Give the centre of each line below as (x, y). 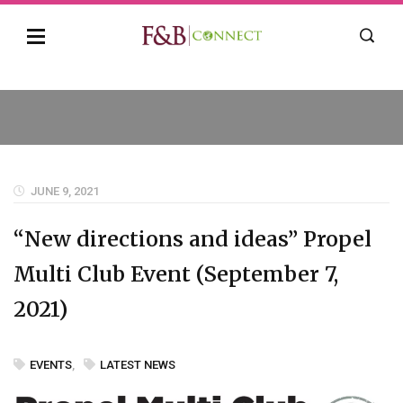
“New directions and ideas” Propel (193, 239)
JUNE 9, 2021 (65, 191)
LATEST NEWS (138, 365)
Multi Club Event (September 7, (176, 274)
